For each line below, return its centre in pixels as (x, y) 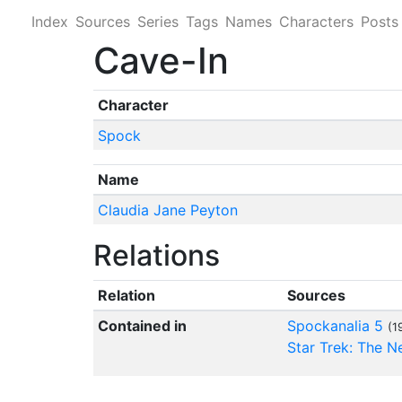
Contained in (142, 326)
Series (158, 22)
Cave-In (161, 61)
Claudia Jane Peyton (167, 210)
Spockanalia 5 (335, 326)
